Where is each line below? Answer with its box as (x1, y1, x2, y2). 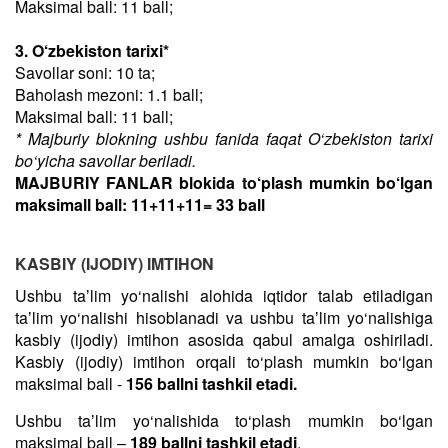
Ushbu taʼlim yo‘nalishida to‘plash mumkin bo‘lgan (15, 409, 433, 432)
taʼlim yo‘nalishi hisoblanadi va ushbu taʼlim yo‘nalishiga (15, 306, 433, 329)
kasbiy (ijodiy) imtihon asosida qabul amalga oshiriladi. (15, 328, 433, 351)
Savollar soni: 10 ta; (15, 61, 155, 84)
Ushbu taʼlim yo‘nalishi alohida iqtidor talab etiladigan (15, 284, 433, 307)
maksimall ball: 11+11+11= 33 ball (15, 193, 265, 216)
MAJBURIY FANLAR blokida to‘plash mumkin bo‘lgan (15, 171, 433, 194)
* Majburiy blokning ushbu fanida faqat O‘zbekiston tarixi (15, 127, 433, 150)
